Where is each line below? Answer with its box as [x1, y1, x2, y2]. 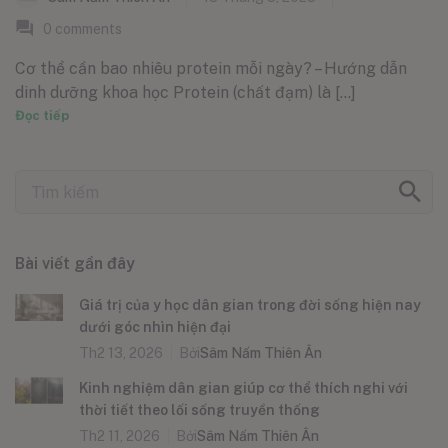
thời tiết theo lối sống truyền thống [79, 402, 320, 419]
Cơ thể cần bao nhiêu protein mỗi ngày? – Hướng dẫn [15, 59, 407, 79]
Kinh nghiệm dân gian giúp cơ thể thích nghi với [79, 380, 408, 397]
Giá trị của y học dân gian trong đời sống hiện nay [79, 297, 421, 314]
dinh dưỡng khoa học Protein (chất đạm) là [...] [15, 83, 356, 103]
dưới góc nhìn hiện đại [79, 319, 231, 336]
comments [52, 21, 122, 38]
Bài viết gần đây [15, 254, 135, 274]
